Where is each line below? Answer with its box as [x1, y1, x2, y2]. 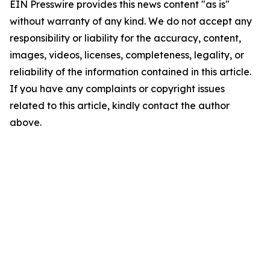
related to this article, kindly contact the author [10, 99, 230, 112]
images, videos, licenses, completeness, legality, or [10, 49, 244, 61]
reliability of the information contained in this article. [10, 66, 251, 78]
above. [10, 116, 42, 129]
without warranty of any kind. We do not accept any [10, 15, 252, 28]
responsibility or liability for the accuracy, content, [10, 32, 241, 45]
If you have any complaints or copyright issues [10, 83, 225, 95]
